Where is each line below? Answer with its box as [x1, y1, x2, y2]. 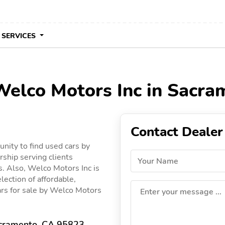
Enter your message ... [140, 186, 221, 197]
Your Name [138, 155, 178, 167]
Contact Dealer [131, 123, 223, 141]
